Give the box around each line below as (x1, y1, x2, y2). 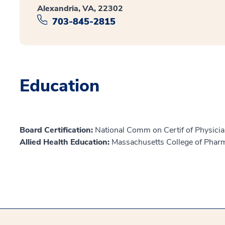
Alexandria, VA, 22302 (37, 3, 123, 15)
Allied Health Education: (20, 136, 111, 148)
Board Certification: (20, 124, 95, 136)
